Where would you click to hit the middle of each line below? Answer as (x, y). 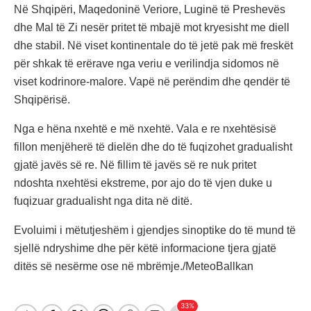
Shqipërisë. (42, 100)
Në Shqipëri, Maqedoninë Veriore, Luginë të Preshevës (150, 10)
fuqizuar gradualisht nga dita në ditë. (103, 201)
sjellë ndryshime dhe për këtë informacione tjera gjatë (145, 249)
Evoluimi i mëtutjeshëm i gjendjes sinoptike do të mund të (155, 230)
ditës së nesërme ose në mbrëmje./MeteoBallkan (134, 267)
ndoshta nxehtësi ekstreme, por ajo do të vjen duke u (143, 183)
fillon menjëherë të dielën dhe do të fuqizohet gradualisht (153, 147)
